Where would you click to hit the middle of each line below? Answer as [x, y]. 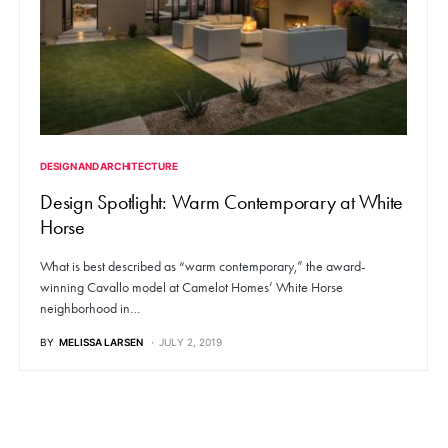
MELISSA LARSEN [101, 342]
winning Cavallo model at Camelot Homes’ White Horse [191, 288]
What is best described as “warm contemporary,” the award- [202, 267]
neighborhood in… [90, 309]
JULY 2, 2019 [190, 342]
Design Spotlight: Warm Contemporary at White [221, 202]
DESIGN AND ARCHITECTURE [109, 166]
